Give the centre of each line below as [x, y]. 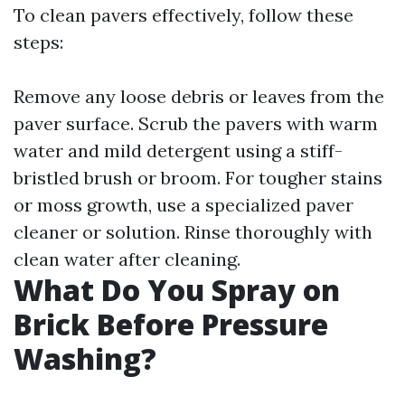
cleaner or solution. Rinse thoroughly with [193, 232]
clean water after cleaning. [127, 259]
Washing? [85, 358]
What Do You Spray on [177, 290]
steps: [38, 42]
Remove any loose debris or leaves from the [199, 96]
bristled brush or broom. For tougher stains [198, 178]
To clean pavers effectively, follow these [184, 15]
